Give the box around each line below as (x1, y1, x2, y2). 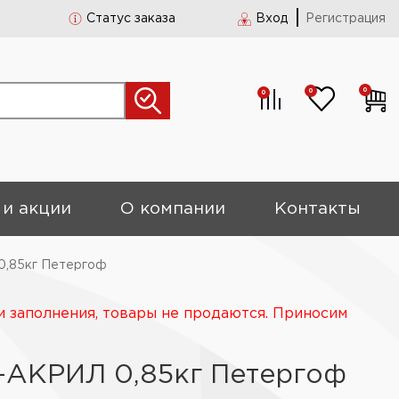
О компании (120, 201, 226, 216)
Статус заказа (86, 13, 175, 24)
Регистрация (305, 13, 386, 24)
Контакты (274, 201, 362, 216)
